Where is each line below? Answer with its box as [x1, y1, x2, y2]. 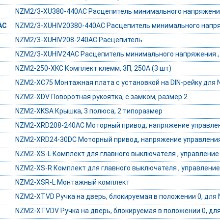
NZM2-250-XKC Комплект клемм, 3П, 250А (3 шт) [15, 64, 171, 73]
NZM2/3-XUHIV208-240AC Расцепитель [15, 36, 142, 44]
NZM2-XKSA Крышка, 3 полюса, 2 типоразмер [15, 107, 163, 115]
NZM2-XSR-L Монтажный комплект [15, 178, 130, 187]
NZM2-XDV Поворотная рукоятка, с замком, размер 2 [15, 93, 188, 101]
